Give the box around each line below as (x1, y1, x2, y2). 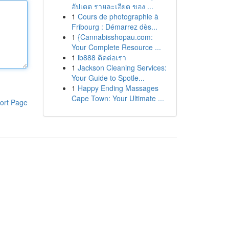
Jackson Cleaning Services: (77, 62, 167, 73)
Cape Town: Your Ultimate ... (71, 93, 164, 103)
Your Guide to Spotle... (71, 73, 145, 83)
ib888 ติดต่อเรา (77, 52, 126, 62)
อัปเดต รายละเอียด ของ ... (71, 1, 153, 11)
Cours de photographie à (77, 11, 158, 21)
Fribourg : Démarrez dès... (71, 21, 157, 32)
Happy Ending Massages (77, 83, 158, 93)
